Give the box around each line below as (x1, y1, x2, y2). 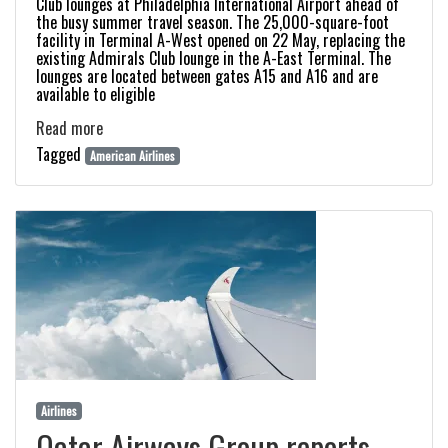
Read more (36, 116, 103, 140)
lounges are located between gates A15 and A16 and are (36, 64, 378, 88)
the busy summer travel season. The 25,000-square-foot (36, 10, 389, 34)
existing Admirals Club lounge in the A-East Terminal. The (36, 46, 391, 70)
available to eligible (36, 82, 155, 106)
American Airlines (89, 147, 175, 164)
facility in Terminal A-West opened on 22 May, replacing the (36, 28, 405, 52)
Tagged (36, 142, 85, 166)
